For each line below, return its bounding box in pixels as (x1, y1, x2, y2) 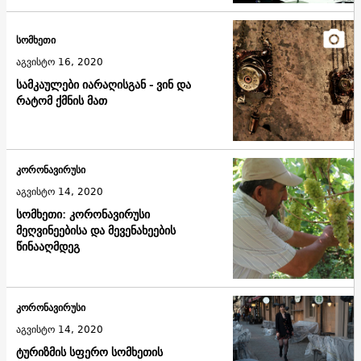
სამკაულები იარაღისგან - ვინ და (16, 75, 191, 95)
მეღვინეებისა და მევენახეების (16, 221, 176, 241)
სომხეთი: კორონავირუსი (16, 205, 150, 225)
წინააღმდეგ (16, 237, 80, 257)
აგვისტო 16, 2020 (16, 53, 103, 71)
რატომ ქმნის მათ (16, 91, 107, 111)
